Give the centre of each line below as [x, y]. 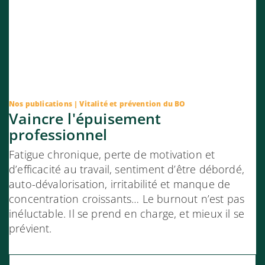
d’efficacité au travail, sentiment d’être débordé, [127, 169]
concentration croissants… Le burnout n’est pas [127, 199]
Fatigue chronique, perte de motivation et [112, 154]
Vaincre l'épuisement [85, 118]
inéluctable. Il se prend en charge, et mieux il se [127, 214]
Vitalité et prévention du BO [133, 104]
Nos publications [42, 104]
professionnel [58, 134]
